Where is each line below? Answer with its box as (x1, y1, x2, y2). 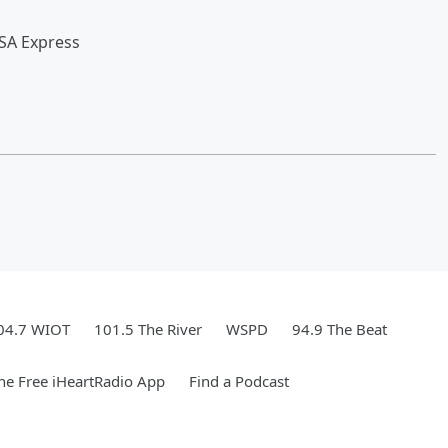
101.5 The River (94, 319, 202, 339)
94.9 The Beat (292, 319, 387, 339)
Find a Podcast (189, 371, 289, 391)
